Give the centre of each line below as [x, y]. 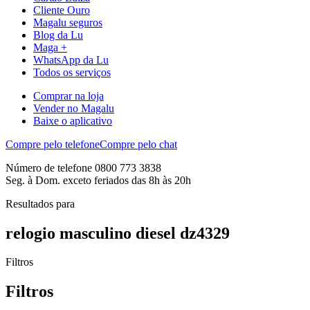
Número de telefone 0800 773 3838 [83, 167]
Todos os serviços [72, 72]
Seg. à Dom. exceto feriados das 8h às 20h [98, 180]
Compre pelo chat [138, 144]
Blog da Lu [58, 35]
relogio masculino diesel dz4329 [118, 233]
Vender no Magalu [74, 108]
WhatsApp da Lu [71, 60]
